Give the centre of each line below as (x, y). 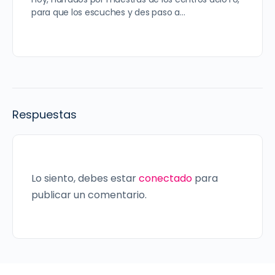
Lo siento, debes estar (85, 179)
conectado (165, 179)
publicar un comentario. (89, 195)
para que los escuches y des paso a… (108, 13)
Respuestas (45, 115)
